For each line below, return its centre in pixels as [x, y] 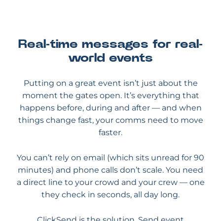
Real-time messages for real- [110, 44]
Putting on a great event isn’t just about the [110, 83]
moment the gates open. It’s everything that [110, 95]
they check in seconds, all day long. [110, 195]
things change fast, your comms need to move [110, 120]
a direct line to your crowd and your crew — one [110, 182]
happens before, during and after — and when [110, 108]
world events [110, 58]
